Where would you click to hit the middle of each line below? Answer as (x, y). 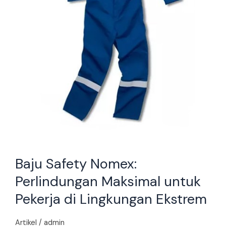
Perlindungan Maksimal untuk (108, 181)
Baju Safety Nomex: (76, 163)
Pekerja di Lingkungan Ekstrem (111, 199)
